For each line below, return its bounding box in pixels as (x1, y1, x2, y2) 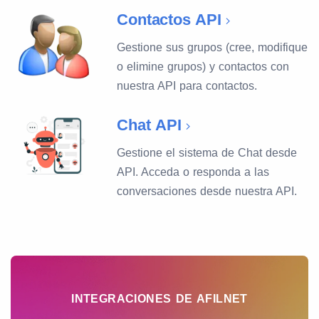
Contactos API (117, 11, 221, 28)
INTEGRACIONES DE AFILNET (71, 293, 248, 305)
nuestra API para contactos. (117, 80, 258, 92)
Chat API (117, 116, 182, 134)
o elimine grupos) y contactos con (117, 61, 290, 73)
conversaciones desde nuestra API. (117, 185, 298, 197)
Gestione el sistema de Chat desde (117, 147, 298, 159)
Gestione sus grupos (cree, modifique (117, 41, 308, 53)
